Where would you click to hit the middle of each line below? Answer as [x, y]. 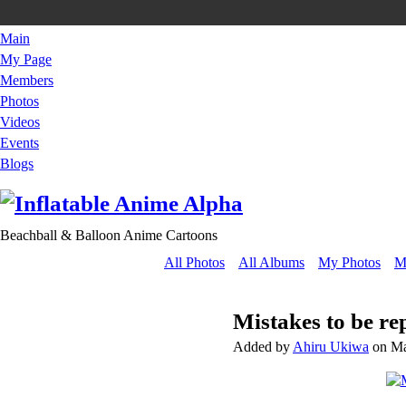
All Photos [194, 262]
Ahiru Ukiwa [331, 347]
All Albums [271, 262]
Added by [263, 347]
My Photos [349, 262]
